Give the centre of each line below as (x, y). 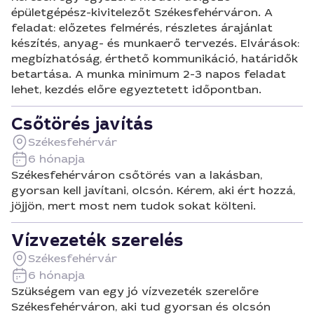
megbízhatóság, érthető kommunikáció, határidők (155, 59)
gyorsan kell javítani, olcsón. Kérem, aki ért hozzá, (153, 190)
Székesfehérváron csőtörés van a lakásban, (137, 175)
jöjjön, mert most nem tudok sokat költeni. (134, 206)
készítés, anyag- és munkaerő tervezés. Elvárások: (155, 43)
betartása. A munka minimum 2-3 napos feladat (149, 74)
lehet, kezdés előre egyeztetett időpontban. (136, 89)
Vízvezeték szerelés (97, 240)
